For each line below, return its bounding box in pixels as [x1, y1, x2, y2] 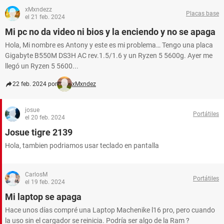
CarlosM [25, 171, 47, 178]
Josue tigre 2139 [5, 127, 72, 137]
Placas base [186, 9, 219, 17]
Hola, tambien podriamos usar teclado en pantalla [5, 141, 159, 149]
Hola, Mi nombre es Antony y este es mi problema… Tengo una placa [5, 41, 213, 49]
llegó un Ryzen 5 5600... [5, 62, 78, 70]
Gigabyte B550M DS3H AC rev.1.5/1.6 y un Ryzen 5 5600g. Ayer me [5, 51, 212, 59]
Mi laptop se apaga [5, 191, 81, 202]
